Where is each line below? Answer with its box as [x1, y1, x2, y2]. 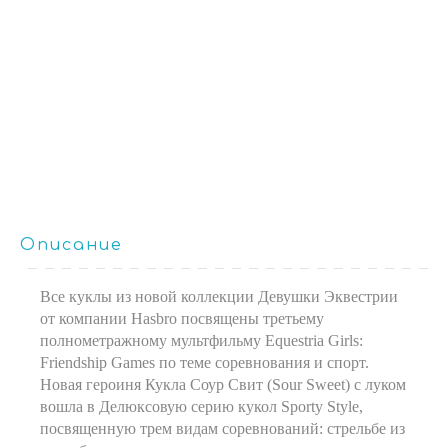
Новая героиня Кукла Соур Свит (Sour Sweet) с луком [40, 376, 406, 393]
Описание [20, 236, 123, 254]
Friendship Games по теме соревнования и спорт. [40, 354, 369, 371]
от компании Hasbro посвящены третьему [40, 310, 324, 327]
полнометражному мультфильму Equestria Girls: [40, 332, 363, 349]
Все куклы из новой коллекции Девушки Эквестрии [40, 288, 398, 305]
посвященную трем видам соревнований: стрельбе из [40, 420, 405, 437]
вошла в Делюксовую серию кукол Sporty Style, [40, 398, 363, 415]
